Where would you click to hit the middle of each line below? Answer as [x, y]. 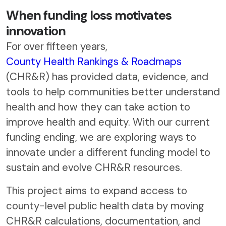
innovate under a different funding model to [108, 152]
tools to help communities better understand [113, 92]
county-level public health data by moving [105, 206]
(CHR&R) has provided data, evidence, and [107, 76]
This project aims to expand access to [97, 190]
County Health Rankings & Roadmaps [94, 61]
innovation [36, 31]
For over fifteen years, [57, 46]
